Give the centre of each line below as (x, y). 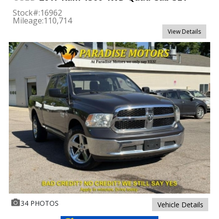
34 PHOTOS (39, 203)
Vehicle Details (180, 205)
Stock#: (26, 13)
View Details (185, 32)
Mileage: (28, 21)
